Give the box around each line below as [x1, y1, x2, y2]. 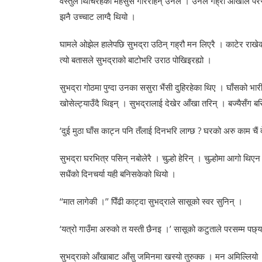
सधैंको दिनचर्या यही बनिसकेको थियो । [60, 168, 176, 180]
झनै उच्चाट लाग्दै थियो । [60, 11, 136, 23]
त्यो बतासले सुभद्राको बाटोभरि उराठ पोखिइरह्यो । [60, 54, 212, 66]
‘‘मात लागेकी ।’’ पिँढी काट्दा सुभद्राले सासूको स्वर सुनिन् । [60, 195, 243, 208]
